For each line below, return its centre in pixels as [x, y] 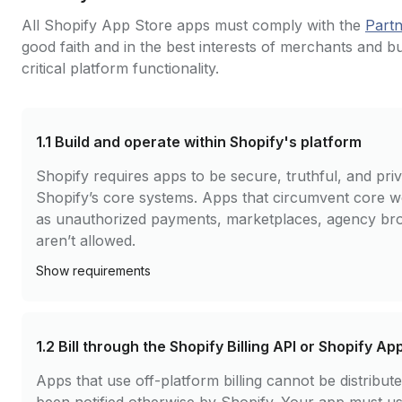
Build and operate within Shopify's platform [208, 142]
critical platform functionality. [120, 68]
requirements [112, 271]
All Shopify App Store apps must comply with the [193, 25]
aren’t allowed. [86, 240]
